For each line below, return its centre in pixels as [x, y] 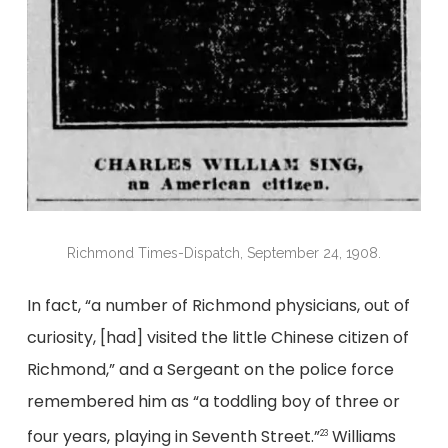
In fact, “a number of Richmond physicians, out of [218, 306]
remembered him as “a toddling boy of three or [213, 402]
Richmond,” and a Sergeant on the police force [210, 370]
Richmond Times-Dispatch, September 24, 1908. [223, 253]
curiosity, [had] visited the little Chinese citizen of [217, 338]
